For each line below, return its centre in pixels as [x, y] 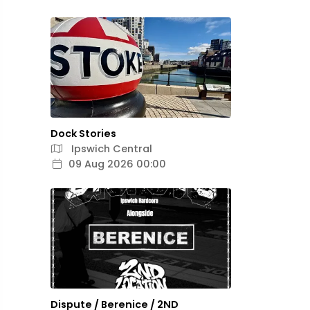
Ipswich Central [110, 149]
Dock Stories [83, 134]
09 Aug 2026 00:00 [117, 164]
